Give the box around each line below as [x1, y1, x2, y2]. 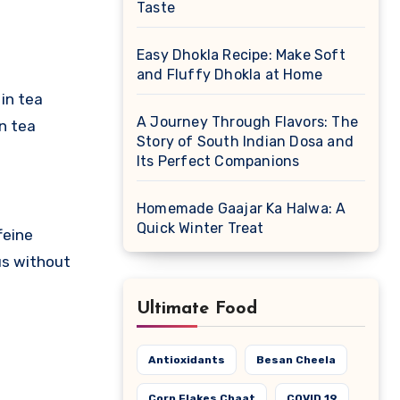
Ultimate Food [137, 300, 257, 318]
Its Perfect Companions [137, 153, 300, 170]
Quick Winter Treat [137, 220, 264, 237]
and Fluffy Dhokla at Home [137, 66, 322, 83]
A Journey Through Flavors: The [137, 113, 358, 130]
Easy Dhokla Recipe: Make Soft [137, 46, 346, 63]
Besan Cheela [256, 354, 336, 366]
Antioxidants [148, 354, 225, 366]
